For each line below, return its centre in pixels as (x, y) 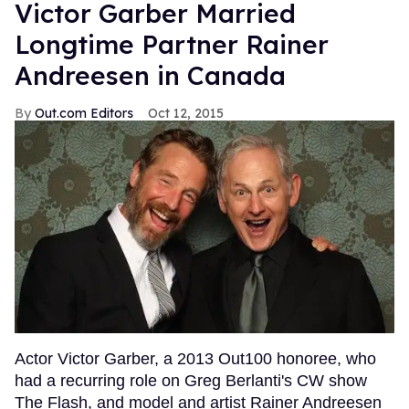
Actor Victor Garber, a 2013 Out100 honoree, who (195, 358)
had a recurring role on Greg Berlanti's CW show (191, 380)
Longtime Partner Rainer (172, 44)
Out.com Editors (84, 113)
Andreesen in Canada (150, 75)
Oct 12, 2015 (186, 113)
